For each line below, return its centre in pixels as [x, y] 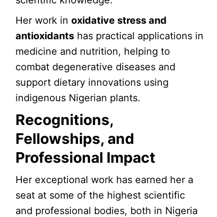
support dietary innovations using [92, 82]
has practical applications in [139, 36]
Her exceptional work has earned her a [105, 180]
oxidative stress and [119, 20]
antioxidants [45, 36]
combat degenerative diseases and [96, 67]
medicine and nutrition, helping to [93, 51]
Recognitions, [65, 120]
